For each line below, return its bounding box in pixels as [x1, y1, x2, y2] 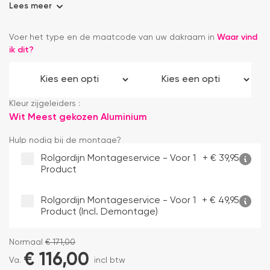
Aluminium [101, 113, 147, 123]
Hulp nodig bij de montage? [9, 136, 121, 145]
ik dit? [9, 46, 34, 55]
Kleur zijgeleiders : [9, 99, 80, 108]
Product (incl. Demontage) [41, 207, 158, 218]
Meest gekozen [28, 113, 98, 123]
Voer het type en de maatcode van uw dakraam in [9, 33, 217, 42]
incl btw [94, 256, 125, 265]
